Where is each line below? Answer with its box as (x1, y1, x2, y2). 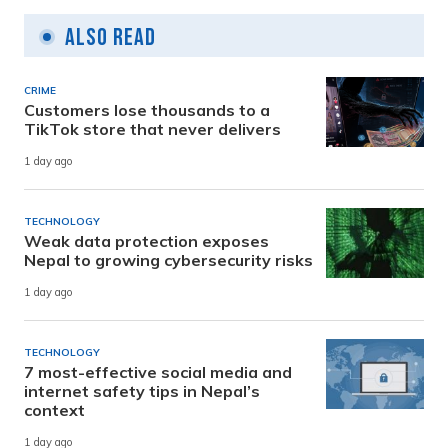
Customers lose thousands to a (24, 100, 270, 121)
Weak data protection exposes (24, 231, 269, 252)
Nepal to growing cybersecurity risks (24, 250, 313, 271)
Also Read (65, 23, 156, 53)
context (24, 400, 85, 421)
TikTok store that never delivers (24, 119, 281, 140)
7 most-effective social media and (24, 362, 292, 383)
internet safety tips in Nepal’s (24, 381, 260, 402)
